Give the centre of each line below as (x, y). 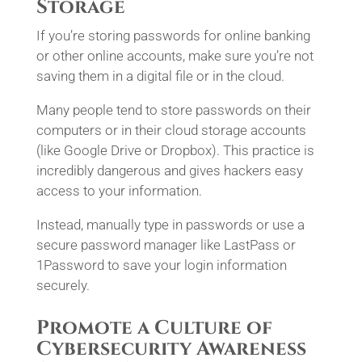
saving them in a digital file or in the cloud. (160, 76)
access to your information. (119, 191)
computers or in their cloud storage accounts (171, 130)
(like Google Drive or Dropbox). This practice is (175, 150)
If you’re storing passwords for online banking (173, 36)
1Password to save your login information (161, 265)
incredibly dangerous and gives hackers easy (169, 170)
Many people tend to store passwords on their (173, 110)
